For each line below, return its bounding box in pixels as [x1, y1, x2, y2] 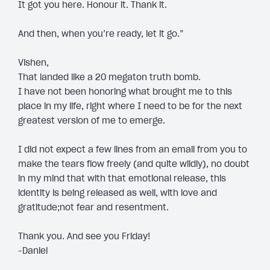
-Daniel [18, 245, 48, 257]
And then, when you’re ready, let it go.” [18, 28, 184, 40]
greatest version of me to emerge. [18, 115, 165, 127]
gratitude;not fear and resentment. [18, 202, 169, 213]
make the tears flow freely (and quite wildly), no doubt [18, 159, 250, 170]
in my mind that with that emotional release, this [18, 173, 226, 184]
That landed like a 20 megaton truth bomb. [18, 72, 201, 83]
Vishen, [18, 57, 49, 69]
